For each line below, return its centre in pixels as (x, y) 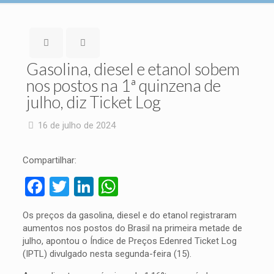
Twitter (99, 187)
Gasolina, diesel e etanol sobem (133, 69)
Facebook (85, 187)
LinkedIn (129, 187)
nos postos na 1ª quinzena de (124, 85)
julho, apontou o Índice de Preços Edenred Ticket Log (129, 241)
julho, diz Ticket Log (94, 102)
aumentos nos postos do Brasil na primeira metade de (132, 228)
